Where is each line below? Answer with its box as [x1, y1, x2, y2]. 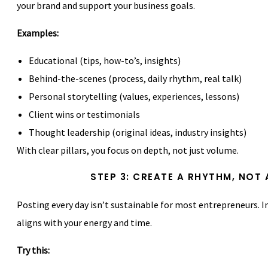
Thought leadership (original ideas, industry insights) [29, 126, 246, 138]
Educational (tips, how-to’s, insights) [29, 54, 181, 66]
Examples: [17, 27, 59, 39]
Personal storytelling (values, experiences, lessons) [29, 90, 239, 102]
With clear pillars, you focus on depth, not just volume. [17, 144, 239, 156]
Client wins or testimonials [29, 108, 140, 120]
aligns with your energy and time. [17, 217, 152, 229]
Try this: [17, 244, 50, 256]
